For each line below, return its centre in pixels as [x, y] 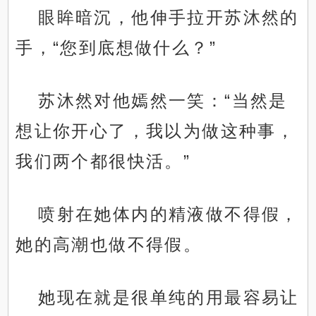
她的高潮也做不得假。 [109, 245]
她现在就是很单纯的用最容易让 [169, 298]
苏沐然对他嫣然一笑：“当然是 [163, 101]
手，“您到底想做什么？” [116, 48]
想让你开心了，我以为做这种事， [156, 131]
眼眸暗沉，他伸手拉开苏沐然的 [169, 18]
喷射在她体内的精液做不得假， [169, 214]
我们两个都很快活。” [103, 162]
